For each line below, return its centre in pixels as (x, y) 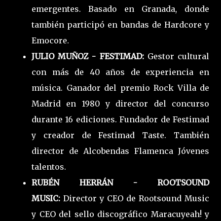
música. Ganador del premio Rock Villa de (120, 88)
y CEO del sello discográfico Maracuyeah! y (120, 214)
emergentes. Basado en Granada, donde (120, 9)
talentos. (49, 166)
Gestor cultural (178, 56)
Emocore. (50, 40)
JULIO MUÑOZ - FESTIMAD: (90, 56)
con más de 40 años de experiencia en (120, 72)
